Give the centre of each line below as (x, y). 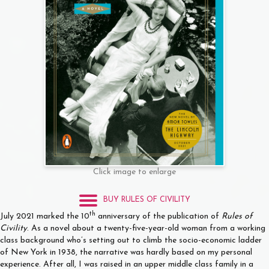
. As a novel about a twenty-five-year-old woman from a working (146, 228)
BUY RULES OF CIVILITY (147, 200)
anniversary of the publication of (159, 216)
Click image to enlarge (134, 172)
